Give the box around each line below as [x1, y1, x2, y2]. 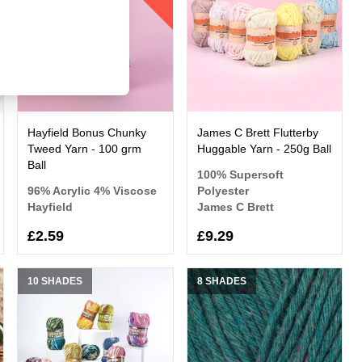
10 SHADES [27, 276, 83, 288]
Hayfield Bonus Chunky [27, 126, 147, 140]
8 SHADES [196, 276, 246, 288]
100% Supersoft [196, 168, 284, 182]
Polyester [196, 184, 249, 198]
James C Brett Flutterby [196, 126, 318, 140]
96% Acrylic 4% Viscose [27, 184, 158, 198]
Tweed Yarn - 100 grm [27, 142, 142, 156]
